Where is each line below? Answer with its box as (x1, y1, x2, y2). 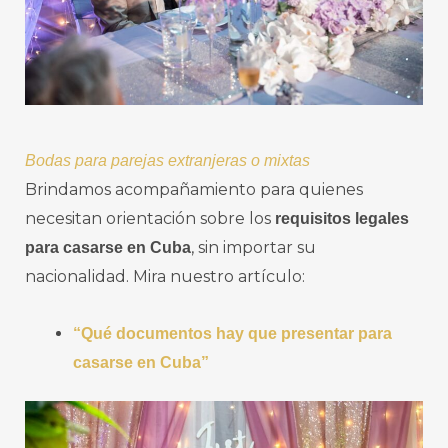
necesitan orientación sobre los (25, 208, 275, 228)
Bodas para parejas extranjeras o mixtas (25, 151, 310, 169)
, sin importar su (191, 237, 316, 257)
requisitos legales (275, 209, 409, 227)
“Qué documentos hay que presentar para (73, 324, 392, 342)
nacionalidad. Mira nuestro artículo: (25, 266, 305, 286)
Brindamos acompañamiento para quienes (25, 179, 363, 199)
